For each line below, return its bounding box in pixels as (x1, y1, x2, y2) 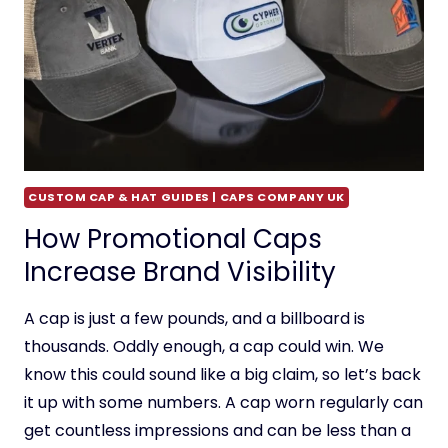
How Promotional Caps (24, 220, 322, 257)
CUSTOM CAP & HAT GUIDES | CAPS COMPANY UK (28, 188, 345, 205)
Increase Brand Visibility (24, 253, 336, 290)
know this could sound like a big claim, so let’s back (24, 362, 421, 386)
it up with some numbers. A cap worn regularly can (24, 390, 423, 414)
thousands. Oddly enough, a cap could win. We (24, 334, 384, 358)
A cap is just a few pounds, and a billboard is (24, 306, 365, 330)
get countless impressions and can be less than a (24, 418, 411, 442)
